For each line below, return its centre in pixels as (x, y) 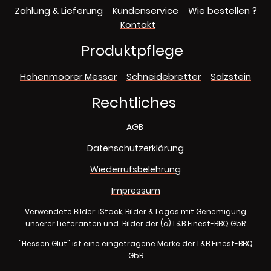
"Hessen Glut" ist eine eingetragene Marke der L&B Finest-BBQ (135, 244)
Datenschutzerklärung (135, 149)
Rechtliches (135, 102)
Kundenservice (145, 11)
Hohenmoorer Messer (68, 76)
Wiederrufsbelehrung (135, 170)
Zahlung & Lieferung (58, 11)
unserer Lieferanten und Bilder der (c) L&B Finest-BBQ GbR (135, 223)
